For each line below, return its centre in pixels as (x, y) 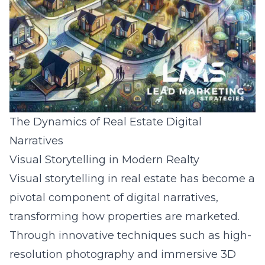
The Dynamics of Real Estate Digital (106, 122)
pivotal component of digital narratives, (114, 198)
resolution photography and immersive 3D (123, 254)
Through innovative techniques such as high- (130, 235)
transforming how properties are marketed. (125, 216)
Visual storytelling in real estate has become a (132, 179)
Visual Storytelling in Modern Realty (104, 160)
